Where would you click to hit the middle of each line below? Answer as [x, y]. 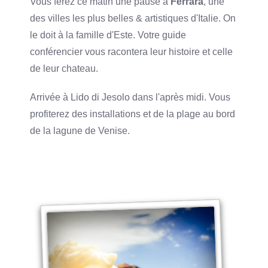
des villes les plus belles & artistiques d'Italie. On [133, 18]
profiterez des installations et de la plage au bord [133, 114]
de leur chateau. [64, 68]
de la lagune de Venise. [80, 130]
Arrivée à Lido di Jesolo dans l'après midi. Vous [130, 97]
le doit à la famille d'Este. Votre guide [108, 35]
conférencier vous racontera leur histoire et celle [132, 51]
